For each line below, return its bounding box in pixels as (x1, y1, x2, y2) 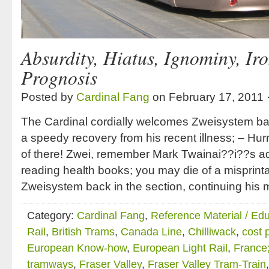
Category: (27, 209, 77, 222)
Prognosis (21, 64, 97, 90)
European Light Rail (133, 241, 228, 254)
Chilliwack (188, 225, 236, 238)
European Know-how (27, 241, 127, 254)
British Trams (52, 225, 115, 238)
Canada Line (121, 225, 182, 238)
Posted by (21, 90, 76, 103)
